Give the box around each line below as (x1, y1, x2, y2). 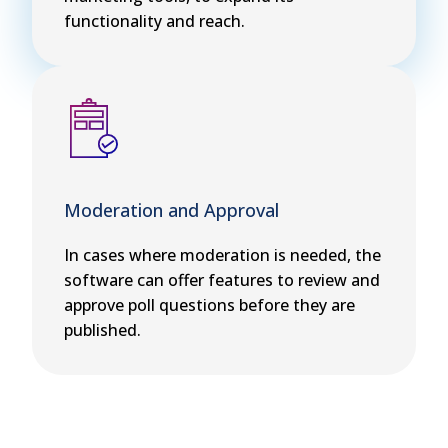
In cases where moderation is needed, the (64, 244, 381, 267)
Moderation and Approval (64, 198, 279, 223)
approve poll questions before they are (64, 294, 355, 317)
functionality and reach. (64, 10, 245, 33)
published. (64, 319, 141, 342)
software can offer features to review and (64, 269, 380, 292)
